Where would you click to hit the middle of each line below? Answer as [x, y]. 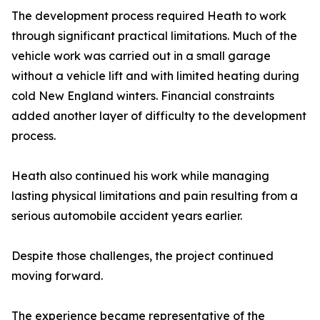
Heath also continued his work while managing [140, 176]
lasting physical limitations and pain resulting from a [155, 196]
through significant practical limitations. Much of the [154, 36]
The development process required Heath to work [149, 16]
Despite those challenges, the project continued [142, 256]
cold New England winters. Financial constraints [143, 96]
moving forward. [57, 276]
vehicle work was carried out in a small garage [141, 56]
